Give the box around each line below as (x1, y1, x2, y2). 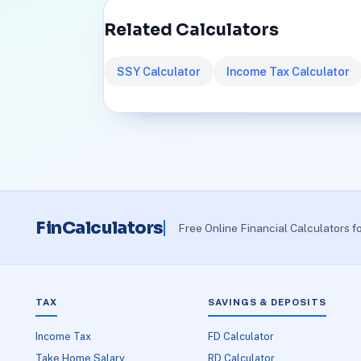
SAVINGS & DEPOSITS (208, 297, 326, 309)
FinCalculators (35, 217, 164, 239)
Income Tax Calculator (226, 64, 350, 78)
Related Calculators (104, 19, 279, 40)
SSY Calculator (117, 64, 201, 78)
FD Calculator (208, 330, 275, 342)
